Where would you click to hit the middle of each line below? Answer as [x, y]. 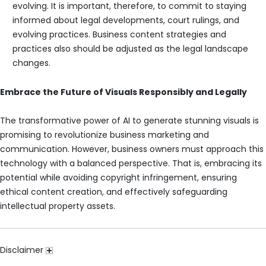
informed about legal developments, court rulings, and [126, 20]
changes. [31, 63]
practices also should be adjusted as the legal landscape [130, 49]
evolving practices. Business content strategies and [119, 35]
